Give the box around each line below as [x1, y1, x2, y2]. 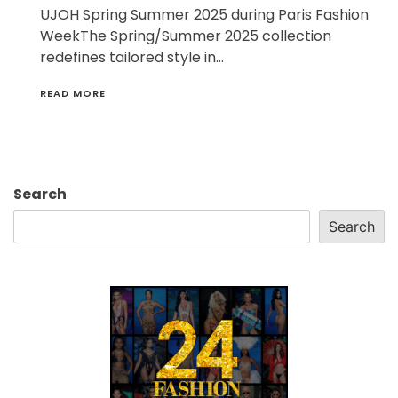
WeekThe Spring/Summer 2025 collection [40, 25, 331, 46]
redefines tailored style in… [40, 46, 224, 68]
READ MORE [40, 85, 106, 100]
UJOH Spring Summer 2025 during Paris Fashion [40, 4, 369, 25]
